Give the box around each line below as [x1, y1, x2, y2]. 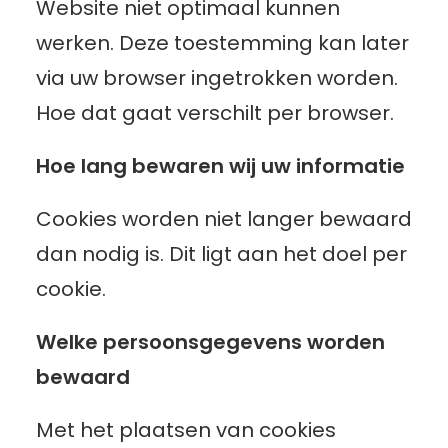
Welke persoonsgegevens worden [36, 328, 385, 356]
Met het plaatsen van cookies [36, 416, 336, 444]
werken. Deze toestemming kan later [36, 29, 409, 57]
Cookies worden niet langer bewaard [36, 205, 412, 233]
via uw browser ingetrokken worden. [36, 64, 398, 92]
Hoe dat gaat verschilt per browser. [36, 99, 394, 127]
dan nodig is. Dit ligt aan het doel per [36, 240, 407, 268]
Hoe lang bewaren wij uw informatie [36, 152, 405, 180]
